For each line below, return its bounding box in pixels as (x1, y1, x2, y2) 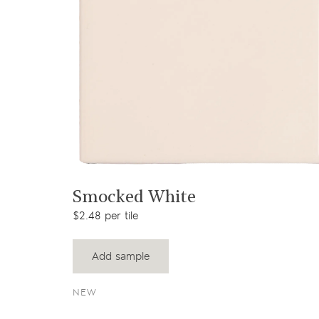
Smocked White (73, 189, 196, 206)
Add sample (92, 249, 150, 264)
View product (159, 174, 243, 193)
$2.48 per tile (73, 209, 138, 224)
